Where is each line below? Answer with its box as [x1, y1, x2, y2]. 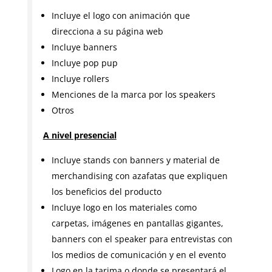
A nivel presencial [42, 129, 117, 141]
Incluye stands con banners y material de [51, 154, 220, 166]
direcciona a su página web [51, 25, 163, 38]
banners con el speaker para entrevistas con [51, 233, 233, 245]
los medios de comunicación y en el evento [51, 249, 226, 261]
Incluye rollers [51, 73, 109, 85]
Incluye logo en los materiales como [51, 202, 197, 214]
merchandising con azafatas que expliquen [51, 170, 228, 182]
